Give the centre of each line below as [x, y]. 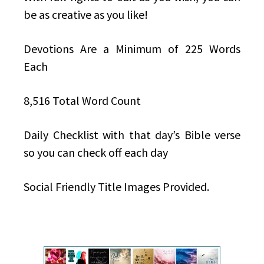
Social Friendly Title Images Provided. [116, 187]
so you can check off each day [96, 153]
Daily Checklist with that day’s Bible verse [132, 135]
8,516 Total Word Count [82, 101]
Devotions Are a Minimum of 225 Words [132, 49]
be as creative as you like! [86, 15]
